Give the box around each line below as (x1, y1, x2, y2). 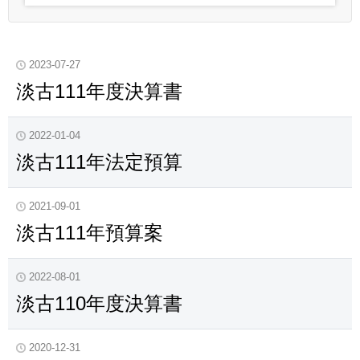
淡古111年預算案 (16, 222, 163, 243)
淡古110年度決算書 (16, 292, 182, 314)
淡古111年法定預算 (16, 151, 182, 173)
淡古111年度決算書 (16, 80, 182, 102)
